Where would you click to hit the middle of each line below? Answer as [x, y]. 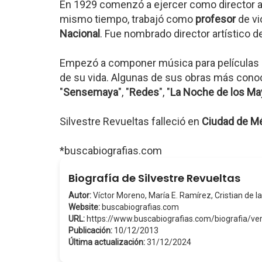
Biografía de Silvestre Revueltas [154, 178]
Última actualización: [107, 242]
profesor [216, 19]
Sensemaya [91, 92]
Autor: [80, 195]
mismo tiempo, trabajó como [127, 19]
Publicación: [90, 230]
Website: [84, 207]
